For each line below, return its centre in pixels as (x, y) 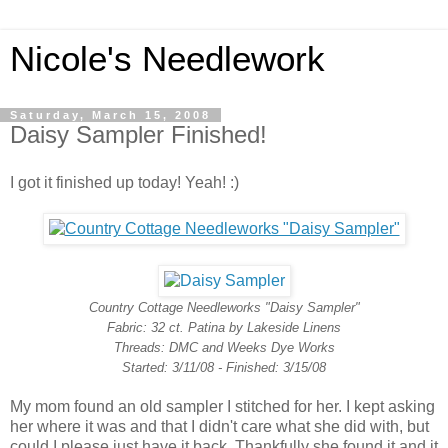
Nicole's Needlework (167, 59)
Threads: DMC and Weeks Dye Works (224, 347)
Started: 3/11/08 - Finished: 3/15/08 (224, 367)
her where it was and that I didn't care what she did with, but (219, 426)
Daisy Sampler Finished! (138, 134)
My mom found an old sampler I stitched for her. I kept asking (222, 406)
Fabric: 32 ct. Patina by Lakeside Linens (224, 327)
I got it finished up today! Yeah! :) (124, 182)
